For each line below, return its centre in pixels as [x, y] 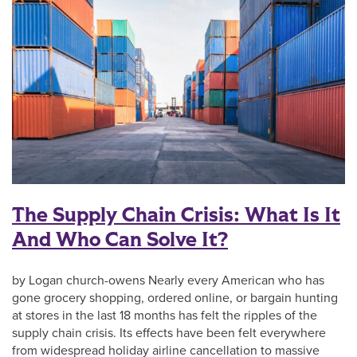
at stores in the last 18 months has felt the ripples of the [165, 316]
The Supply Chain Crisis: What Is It [176, 216]
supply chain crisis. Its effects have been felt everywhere [169, 333]
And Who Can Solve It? [120, 240]
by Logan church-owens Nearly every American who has [168, 281]
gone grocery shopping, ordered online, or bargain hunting [175, 298]
